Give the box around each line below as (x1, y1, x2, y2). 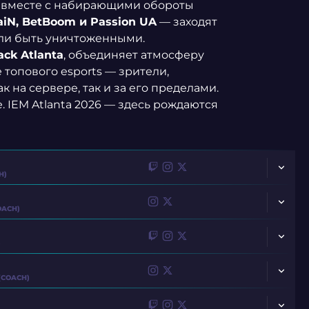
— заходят (156, 15, 217, 28)
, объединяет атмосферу (63, 48, 204, 61)
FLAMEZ (102, 290, 133, 299)
